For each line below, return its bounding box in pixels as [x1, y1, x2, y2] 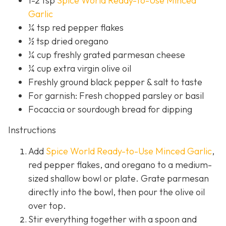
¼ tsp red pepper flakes [28, 21, 124, 33]
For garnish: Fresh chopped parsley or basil [28, 89, 204, 101]
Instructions [8, 124, 56, 136]
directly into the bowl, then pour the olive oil [28, 186, 205, 198]
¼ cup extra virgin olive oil [28, 62, 131, 74]
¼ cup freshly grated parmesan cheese [28, 48, 185, 61]
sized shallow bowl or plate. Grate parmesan [28, 172, 209, 184]
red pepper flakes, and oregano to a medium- [28, 158, 212, 171]
